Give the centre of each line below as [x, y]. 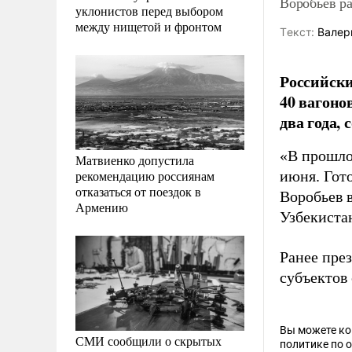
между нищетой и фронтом [148, 26]
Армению [102, 207]
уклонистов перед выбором [149, 10]
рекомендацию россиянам [145, 175]
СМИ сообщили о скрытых [148, 340]
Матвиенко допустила [135, 159]
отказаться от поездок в [138, 191]
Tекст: [297, 32]
